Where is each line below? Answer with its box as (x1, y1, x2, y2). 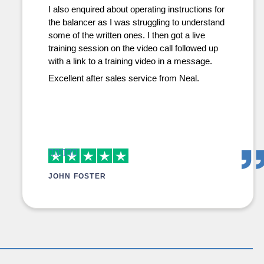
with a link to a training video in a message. (48, 56, 212, 66)
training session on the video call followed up (48, 43, 218, 53)
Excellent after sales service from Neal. (48, 74, 199, 83)
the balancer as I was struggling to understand (48, 17, 225, 27)
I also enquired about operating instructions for (48, 4, 225, 14)
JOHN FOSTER (48, 172, 106, 180)
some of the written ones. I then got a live (48, 30, 205, 40)
